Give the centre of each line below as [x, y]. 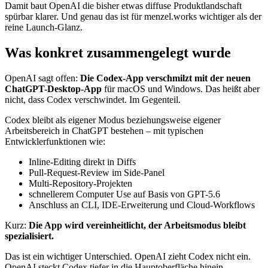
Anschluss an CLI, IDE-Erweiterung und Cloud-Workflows [142, 205]
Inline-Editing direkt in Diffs [82, 162]
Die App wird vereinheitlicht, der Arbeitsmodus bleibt [137, 225]
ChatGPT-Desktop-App [53, 89]
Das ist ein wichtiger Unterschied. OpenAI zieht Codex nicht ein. [128, 256]
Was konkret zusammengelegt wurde [118, 52]
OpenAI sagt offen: [42, 78]
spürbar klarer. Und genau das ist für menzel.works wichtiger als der [133, 16]
